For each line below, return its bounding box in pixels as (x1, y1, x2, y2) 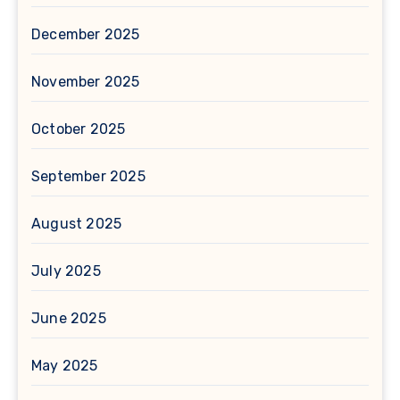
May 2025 (31, 356, 98, 374)
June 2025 (31, 309, 106, 327)
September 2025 (31, 167, 146, 185)
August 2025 (31, 214, 122, 232)
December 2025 (31, 25, 140, 43)
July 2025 (31, 262, 101, 279)
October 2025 (31, 120, 126, 137)
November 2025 (31, 72, 140, 90)
